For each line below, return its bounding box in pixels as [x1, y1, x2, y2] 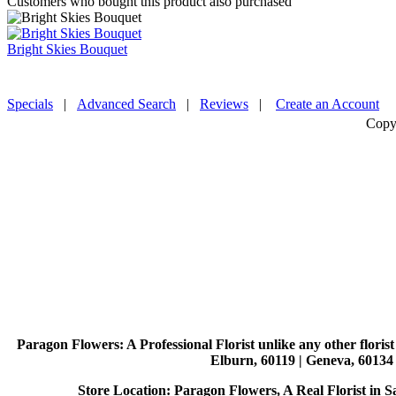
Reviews [200, 96, 248, 112]
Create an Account [276, 96, 379, 112]
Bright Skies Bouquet [7, 42, 127, 57]
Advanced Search [77, 96, 176, 112]
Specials [7, 96, 53, 112]
